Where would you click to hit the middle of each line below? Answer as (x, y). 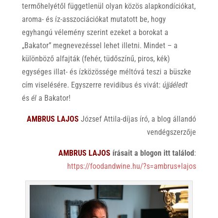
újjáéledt (175, 85)
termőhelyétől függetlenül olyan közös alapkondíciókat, (109, 6)
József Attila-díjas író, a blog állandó (139, 119)
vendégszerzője (172, 132)
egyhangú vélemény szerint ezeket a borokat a (95, 32)
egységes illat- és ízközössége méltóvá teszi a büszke (106, 72)
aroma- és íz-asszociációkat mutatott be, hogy (94, 19)
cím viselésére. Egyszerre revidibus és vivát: (92, 85)
